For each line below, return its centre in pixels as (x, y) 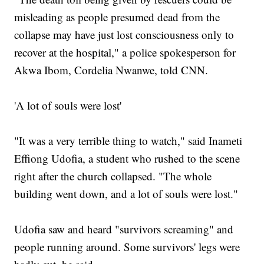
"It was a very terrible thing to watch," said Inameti (128, 141)
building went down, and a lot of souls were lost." (126, 194)
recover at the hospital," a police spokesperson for (125, 52)
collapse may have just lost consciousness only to (124, 35)
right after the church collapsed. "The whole (113, 176)
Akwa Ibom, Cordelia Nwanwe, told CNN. (111, 70)
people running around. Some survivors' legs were (127, 247)
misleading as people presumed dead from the (117, 17)
